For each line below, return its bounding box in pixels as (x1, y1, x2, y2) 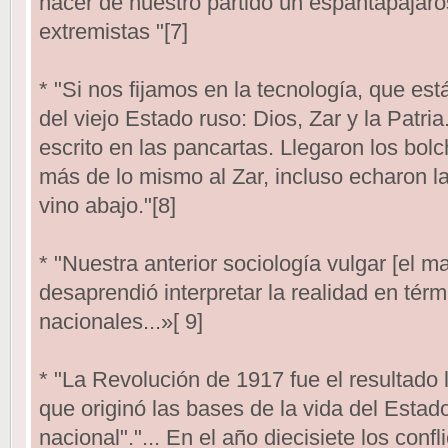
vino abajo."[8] (38, 192, 176, 218)
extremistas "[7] (38, 18, 188, 44)
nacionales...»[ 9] (38, 308, 203, 334)
